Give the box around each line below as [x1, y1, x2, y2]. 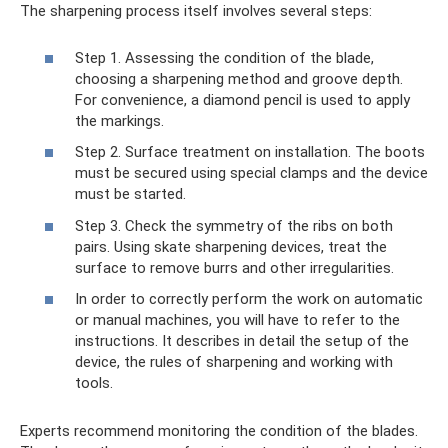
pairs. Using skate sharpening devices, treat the [75, 237, 387, 256]
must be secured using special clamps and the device [75, 164, 428, 183]
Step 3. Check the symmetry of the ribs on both [75, 216, 393, 235]
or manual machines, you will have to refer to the [75, 311, 400, 330]
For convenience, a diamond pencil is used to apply [75, 90, 410, 109]
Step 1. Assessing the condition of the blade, [75, 48, 374, 67]
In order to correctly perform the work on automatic [75, 290, 423, 309]
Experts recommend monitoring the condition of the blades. [20, 422, 418, 441]
